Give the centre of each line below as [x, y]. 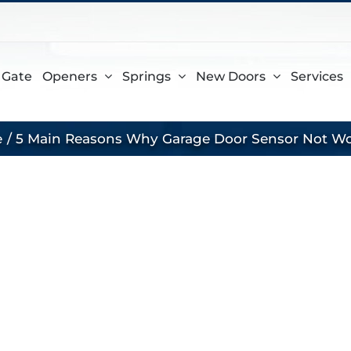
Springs [147, 76]
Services [317, 76]
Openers [70, 76]
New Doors [231, 76]
